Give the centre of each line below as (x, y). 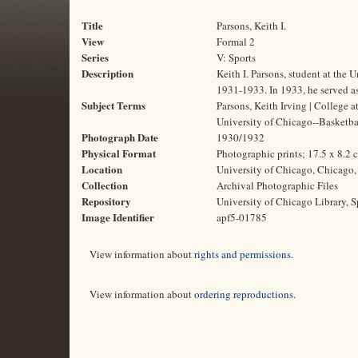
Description (107, 73)
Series (95, 57)
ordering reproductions (244, 294)
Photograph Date (120, 137)
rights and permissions (243, 254)
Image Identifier (118, 217)
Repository (106, 201)
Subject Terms (113, 105)
